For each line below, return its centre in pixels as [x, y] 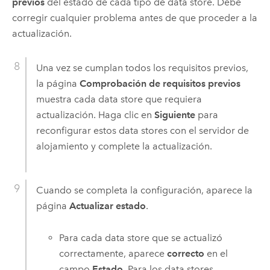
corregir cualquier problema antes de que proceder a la [134, 18]
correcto [186, 253]
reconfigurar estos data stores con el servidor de [142, 131]
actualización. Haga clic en [95, 115]
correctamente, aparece [113, 253]
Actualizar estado [107, 206]
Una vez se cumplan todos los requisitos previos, [142, 68]
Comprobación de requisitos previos [160, 84]
